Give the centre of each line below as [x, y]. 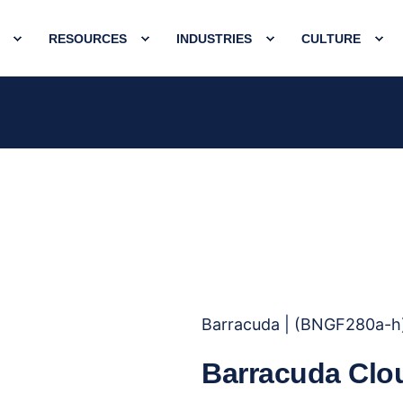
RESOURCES [88, 38]
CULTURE [331, 38]
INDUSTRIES [214, 38]
